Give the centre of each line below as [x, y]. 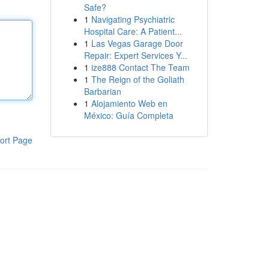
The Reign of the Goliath [138, 79]
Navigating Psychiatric [133, 19]
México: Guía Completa [128, 115]
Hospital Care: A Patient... [133, 31]
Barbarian [102, 91]
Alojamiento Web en [129, 103]
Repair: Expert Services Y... [135, 55]
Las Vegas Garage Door [137, 43]
